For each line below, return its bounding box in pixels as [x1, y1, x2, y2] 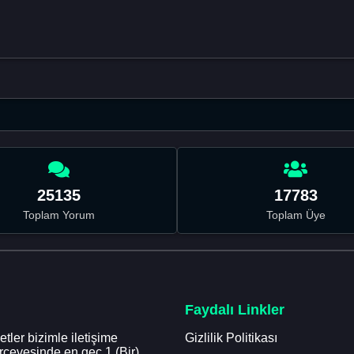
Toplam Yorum [22, 208, 95, 221]
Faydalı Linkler [185, 302, 284, 318]
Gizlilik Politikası [185, 331, 277, 345]
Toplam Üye [265, 208, 326, 221]
